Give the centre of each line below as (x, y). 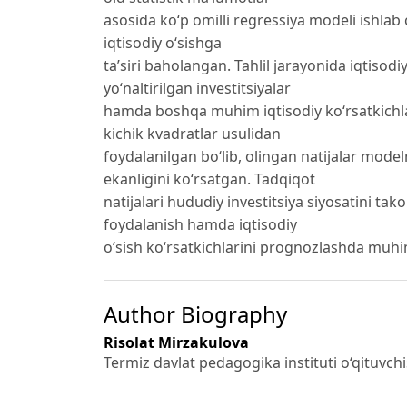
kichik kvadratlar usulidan (192, 134)
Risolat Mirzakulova (176, 342)
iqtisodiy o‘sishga (163, 43)
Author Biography (195, 313)
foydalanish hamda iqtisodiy (200, 225)
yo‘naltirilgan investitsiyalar (197, 89)
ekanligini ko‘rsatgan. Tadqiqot (209, 179)
